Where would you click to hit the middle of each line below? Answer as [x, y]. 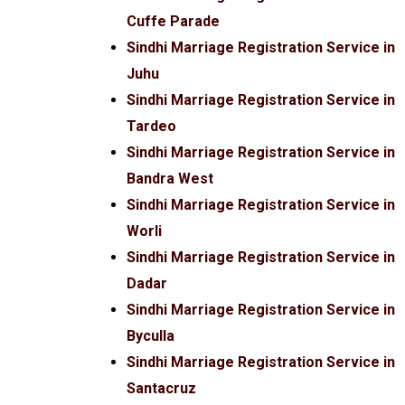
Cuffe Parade [173, 22]
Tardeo [151, 127]
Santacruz [161, 389]
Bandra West [170, 179]
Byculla [151, 336]
